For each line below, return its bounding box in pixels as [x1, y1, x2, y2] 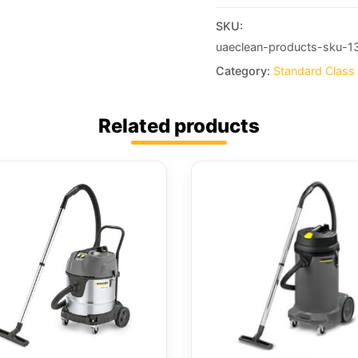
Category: [215, 63, 273, 78]
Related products [98, 114, 260, 138]
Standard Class [272, 63, 355, 78]
